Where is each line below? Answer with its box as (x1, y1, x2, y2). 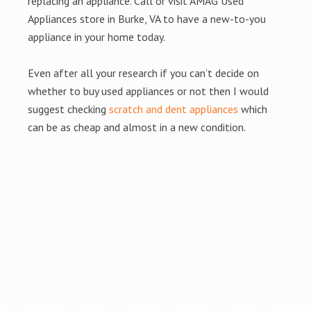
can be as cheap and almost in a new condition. (28, 120, 246, 134)
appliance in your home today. (28, 30, 165, 44)
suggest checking (28, 102, 109, 116)
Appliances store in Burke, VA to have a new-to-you (28, 12, 266, 26)
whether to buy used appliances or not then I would (28, 84, 269, 98)
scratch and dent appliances (109, 102, 238, 116)
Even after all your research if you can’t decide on (28, 66, 259, 80)
